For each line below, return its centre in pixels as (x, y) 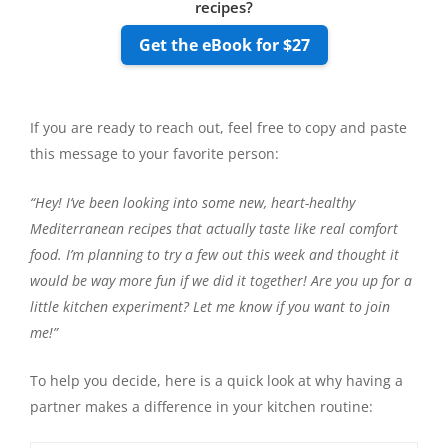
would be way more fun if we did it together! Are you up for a (221, 280)
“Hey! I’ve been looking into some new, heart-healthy (192, 202)
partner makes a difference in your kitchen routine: (201, 406)
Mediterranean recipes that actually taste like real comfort (214, 228)
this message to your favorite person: (154, 154)
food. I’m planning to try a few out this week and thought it (214, 254)
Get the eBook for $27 (224, 44)
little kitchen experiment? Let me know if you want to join (210, 306)
